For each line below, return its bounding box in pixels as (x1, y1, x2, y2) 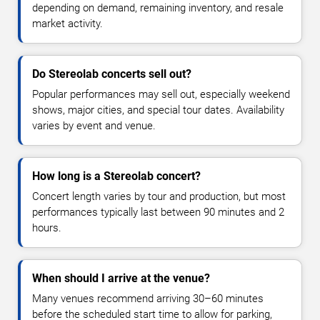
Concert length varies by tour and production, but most (32, 190, 286, 204)
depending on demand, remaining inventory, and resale (32, 1, 284, 15)
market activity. (32, 17, 103, 31)
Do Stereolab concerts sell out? (32, 67, 191, 81)
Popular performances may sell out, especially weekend (32, 88, 290, 101)
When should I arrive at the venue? (32, 271, 210, 286)
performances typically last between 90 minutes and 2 (32, 206, 284, 219)
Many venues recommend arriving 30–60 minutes (32, 292, 264, 306)
